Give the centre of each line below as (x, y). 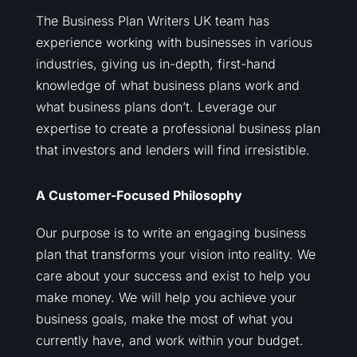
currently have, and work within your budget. (169, 340)
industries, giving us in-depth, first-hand (155, 63)
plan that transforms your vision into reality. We (175, 254)
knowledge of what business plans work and (167, 85)
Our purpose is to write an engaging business (171, 232)
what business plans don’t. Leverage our (156, 106)
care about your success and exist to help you (173, 275)
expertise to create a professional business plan (178, 128)
